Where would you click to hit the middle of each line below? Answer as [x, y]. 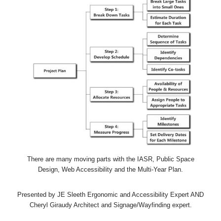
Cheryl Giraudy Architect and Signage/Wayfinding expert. [110, 205]
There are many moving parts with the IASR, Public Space [110, 159]
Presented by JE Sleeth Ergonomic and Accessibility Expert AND [110, 194]
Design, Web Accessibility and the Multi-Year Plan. [110, 170]
